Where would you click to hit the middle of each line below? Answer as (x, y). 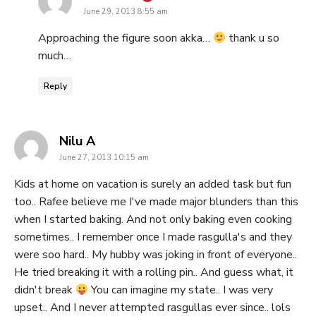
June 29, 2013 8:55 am (126, 12)
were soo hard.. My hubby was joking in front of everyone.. (156, 255)
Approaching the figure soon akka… (126, 38)
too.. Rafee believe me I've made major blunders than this (156, 202)
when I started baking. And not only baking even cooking (153, 220)
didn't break (45, 290)
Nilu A (77, 141)
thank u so (253, 38)
